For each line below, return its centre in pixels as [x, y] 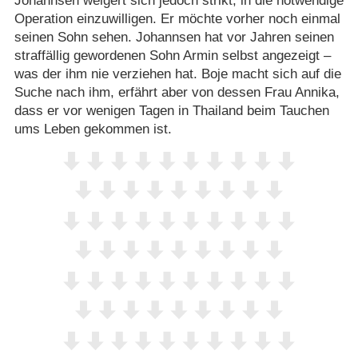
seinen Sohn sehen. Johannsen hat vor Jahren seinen [174, 37]
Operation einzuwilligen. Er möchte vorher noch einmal [177, 18]
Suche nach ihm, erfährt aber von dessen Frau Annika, [177, 92]
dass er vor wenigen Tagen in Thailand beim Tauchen [171, 110]
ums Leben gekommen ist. [93, 129]
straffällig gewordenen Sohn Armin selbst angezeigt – [172, 55]
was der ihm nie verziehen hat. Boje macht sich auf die [177, 74]
